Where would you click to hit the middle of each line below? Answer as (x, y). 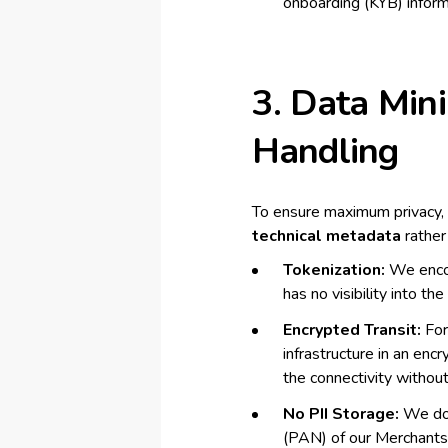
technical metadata (326, 236)
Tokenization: (333, 270)
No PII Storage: (340, 414)
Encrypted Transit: (351, 330)
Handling (325, 151)
